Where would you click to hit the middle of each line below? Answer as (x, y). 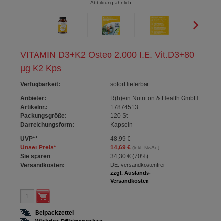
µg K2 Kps (41, 68)
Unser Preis (37, 147)
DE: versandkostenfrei (137, 165)
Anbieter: (34, 98)
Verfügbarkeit (39, 84)
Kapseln (121, 125)
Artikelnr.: (34, 107)
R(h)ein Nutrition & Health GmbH (154, 98)
